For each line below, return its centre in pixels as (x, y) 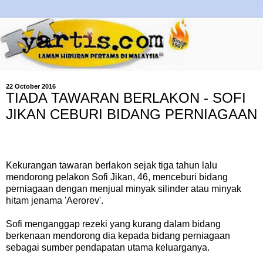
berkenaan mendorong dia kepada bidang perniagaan (118, 236)
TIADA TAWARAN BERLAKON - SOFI (126, 97)
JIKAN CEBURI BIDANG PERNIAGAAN (131, 114)
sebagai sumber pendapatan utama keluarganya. (108, 248)
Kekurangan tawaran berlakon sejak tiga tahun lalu (112, 166)
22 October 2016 (31, 86)
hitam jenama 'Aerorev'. (55, 201)
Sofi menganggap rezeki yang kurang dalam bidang (113, 224)
